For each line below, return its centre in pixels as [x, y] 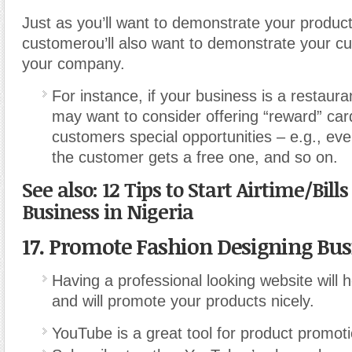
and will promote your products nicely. [183, 301]
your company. [73, 63]
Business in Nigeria [108, 211]
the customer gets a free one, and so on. [195, 157]
